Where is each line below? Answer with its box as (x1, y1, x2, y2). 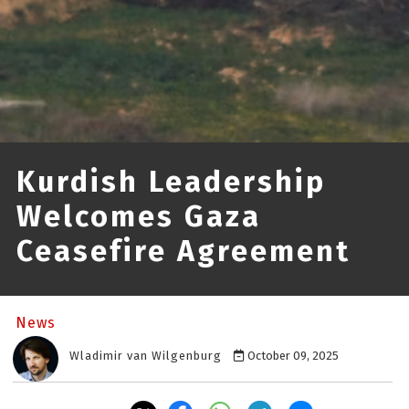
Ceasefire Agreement (16, 234, 351, 269)
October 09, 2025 (245, 349, 339, 363)
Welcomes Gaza (16, 199, 261, 235)
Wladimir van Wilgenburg (69, 349, 222, 363)
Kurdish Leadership (16, 164, 326, 200)
